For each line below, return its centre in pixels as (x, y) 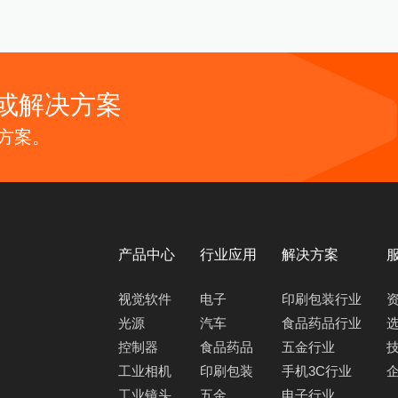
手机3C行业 (317, 372)
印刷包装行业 (322, 300)
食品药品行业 (322, 324)
